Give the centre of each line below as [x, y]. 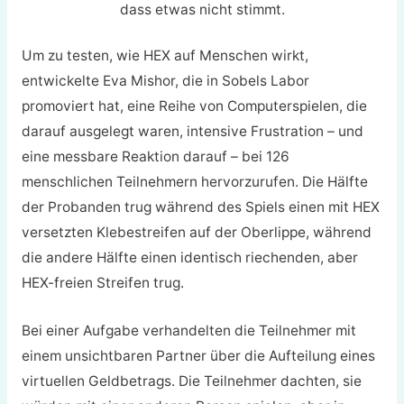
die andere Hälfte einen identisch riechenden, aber [189, 258]
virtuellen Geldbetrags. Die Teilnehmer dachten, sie [191, 381]
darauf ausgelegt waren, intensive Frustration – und [192, 132]
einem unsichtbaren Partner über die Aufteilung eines [198, 355]
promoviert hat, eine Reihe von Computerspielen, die [194, 106]
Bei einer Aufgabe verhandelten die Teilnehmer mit [188, 330]
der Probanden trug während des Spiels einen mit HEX [200, 207]
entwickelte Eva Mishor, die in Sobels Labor [165, 81]
